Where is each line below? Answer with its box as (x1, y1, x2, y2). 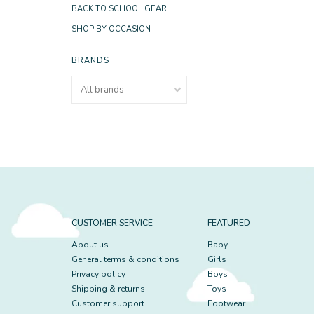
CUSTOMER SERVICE (71, 217, 153, 228)
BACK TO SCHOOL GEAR (71, 4, 167, 14)
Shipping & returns (71, 283, 145, 294)
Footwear (207, 298, 245, 309)
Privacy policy (71, 268, 125, 280)
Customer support (71, 298, 144, 309)
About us (71, 239, 109, 250)
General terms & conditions (71, 254, 179, 265)
